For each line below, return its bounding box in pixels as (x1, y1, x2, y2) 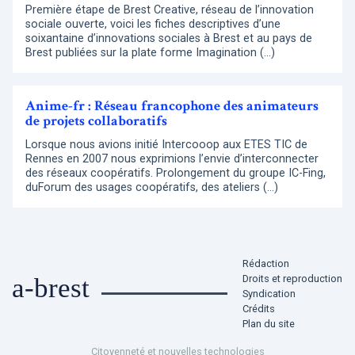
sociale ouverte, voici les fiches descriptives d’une (25, 17, 281, 32)
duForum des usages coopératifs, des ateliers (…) (25, 181, 278, 195)
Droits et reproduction (242, 272, 342, 284)
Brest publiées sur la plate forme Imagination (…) (25, 46, 275, 60)
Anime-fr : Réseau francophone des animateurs (25, 97, 319, 116)
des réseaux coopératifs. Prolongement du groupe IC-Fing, (25, 166, 326, 181)
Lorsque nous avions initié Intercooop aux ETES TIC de (25, 138, 307, 152)
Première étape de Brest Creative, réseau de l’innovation (25, 3, 314, 17)
